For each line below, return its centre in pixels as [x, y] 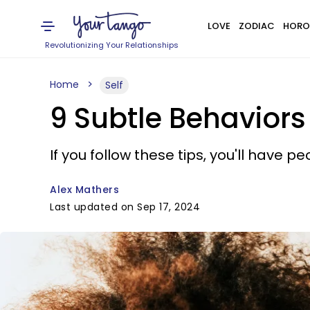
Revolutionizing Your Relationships [112, 45]
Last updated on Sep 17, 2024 [125, 207]
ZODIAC [256, 26]
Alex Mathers [84, 190]
